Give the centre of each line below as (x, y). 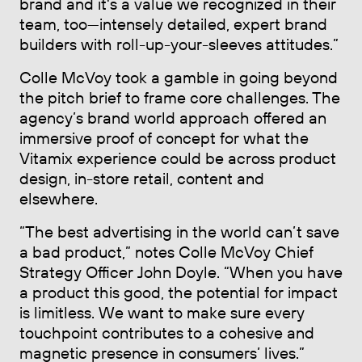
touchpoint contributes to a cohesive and (167, 332)
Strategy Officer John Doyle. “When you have (181, 271)
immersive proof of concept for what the (164, 137)
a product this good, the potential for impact (179, 292)
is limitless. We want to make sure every (162, 312)
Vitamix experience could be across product (178, 158)
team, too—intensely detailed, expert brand (173, 23)
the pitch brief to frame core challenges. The (180, 97)
